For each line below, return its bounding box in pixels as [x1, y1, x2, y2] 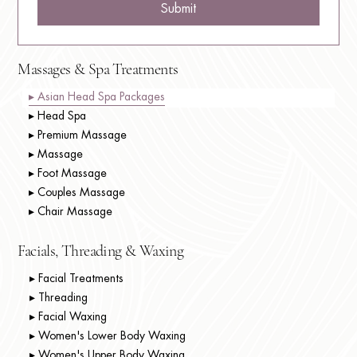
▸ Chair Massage [29, 206, 113, 219]
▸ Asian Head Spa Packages [29, 91, 166, 104]
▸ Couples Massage [29, 186, 126, 200]
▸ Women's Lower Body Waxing [29, 330, 186, 343]
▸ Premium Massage [29, 129, 127, 143]
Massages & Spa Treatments [18, 60, 178, 80]
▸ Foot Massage [29, 167, 108, 181]
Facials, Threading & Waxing [18, 241, 184, 261]
